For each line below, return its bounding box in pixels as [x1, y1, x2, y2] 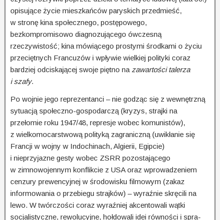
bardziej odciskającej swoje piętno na [10, 65, 130, 74]
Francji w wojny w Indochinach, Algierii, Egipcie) [10, 141, 165, 150]
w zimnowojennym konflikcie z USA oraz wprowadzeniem [10, 165, 197, 174]
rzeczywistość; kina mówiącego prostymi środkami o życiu [10, 41, 202, 50]
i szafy [10, 77, 31, 85]
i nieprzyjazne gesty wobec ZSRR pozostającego [10, 153, 170, 162]
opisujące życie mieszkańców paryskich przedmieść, [10, 6, 182, 15]
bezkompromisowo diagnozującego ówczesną [10, 29, 162, 38]
